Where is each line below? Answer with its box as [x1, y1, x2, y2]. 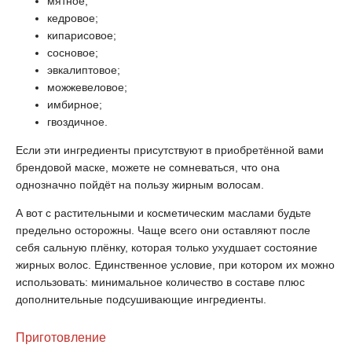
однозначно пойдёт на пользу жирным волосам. [16, 178, 264, 191]
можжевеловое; [47, 81, 127, 93]
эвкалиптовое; [47, 64, 120, 76]
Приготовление [16, 331, 106, 344]
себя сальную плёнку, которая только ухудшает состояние [16, 241, 317, 254]
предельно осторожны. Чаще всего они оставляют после [16, 224, 310, 236]
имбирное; [47, 98, 102, 111]
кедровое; [47, 12, 98, 24]
